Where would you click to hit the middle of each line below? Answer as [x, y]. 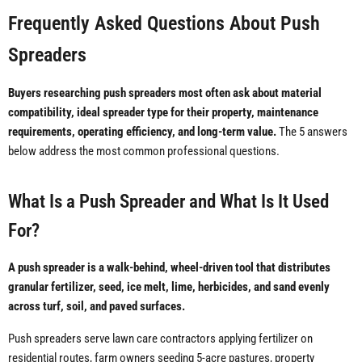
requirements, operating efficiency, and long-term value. [142, 132]
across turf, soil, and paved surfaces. [97, 307]
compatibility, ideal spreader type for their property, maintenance [163, 113]
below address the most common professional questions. [144, 152]
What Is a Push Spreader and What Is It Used [168, 202]
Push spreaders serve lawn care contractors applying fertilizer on [160, 339]
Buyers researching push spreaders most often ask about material [165, 93]
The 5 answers [312, 132]
